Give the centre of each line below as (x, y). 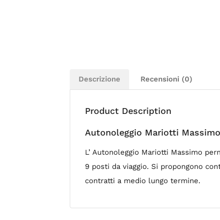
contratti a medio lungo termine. (143, 180)
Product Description (128, 110)
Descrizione (99, 79)
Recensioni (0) (166, 79)
